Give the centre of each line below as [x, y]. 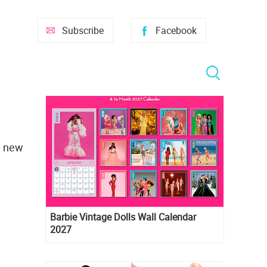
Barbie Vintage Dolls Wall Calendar [123, 217]
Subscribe [83, 30]
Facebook [176, 30]
